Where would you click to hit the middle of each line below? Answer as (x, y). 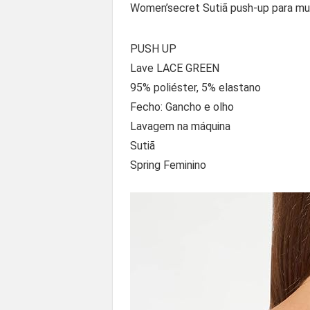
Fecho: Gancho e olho (182, 107)
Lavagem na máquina (180, 126)
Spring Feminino (168, 165)
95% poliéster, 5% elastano (195, 87)
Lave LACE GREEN (175, 68)
